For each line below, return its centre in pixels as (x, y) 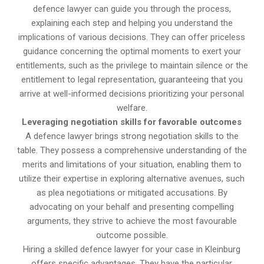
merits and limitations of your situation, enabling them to (132, 165)
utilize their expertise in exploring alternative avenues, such (132, 179)
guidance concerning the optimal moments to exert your (132, 52)
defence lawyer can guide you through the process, (132, 9)
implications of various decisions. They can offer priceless (132, 37)
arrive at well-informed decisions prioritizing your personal (132, 94)
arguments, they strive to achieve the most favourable (132, 221)
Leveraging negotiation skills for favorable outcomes (132, 122)
